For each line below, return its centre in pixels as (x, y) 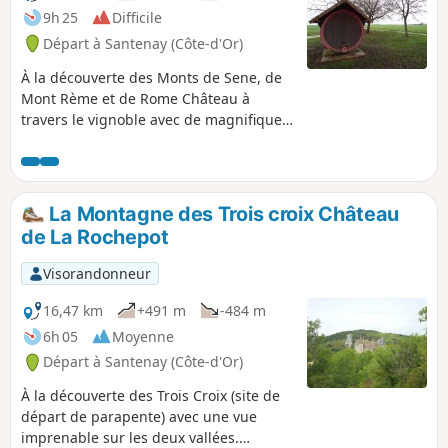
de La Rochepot (95, 237)
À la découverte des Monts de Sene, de (151, 77)
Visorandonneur (96, 273)
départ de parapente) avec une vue (139, 417)
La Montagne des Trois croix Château (222, 213)
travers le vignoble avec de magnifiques (155, 119)
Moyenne (143, 336)
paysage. (51, 140)
